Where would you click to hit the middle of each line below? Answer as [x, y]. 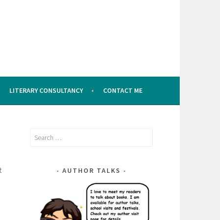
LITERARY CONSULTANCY [46, 90]
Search [39, 134]
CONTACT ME [123, 90]
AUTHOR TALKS [91, 170]
